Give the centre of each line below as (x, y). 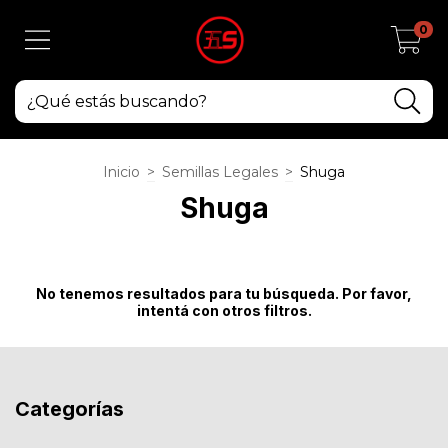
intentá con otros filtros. (224, 310)
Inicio (121, 172)
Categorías (69, 409)
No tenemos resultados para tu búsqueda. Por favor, (224, 293)
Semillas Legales (220, 172)
